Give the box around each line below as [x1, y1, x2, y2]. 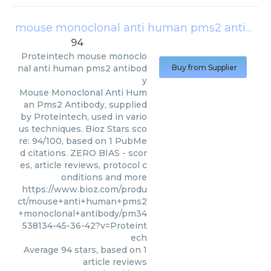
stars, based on [72, 244, 143, 255]
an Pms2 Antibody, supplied [24, 99, 147, 110]
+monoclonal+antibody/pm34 [18, 208, 147, 219]
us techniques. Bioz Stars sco [19, 123, 147, 134]
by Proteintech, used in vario [21, 111, 147, 122]
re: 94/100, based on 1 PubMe [19, 135, 147, 146]
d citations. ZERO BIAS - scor [20, 148, 147, 158]
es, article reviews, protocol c [20, 160, 147, 171]
